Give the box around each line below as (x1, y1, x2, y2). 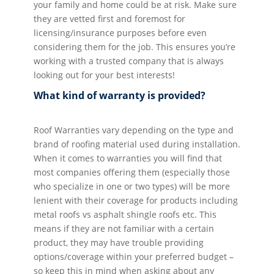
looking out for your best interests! (33, 68, 175, 81)
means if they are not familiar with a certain (33, 222, 214, 234)
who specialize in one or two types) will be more (33, 180, 230, 192)
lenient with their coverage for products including (33, 194, 238, 206)
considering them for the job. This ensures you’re (33, 40, 235, 53)
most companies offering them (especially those (33, 166, 230, 178)
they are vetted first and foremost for (33, 12, 185, 24)
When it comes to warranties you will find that (33, 152, 222, 164)
